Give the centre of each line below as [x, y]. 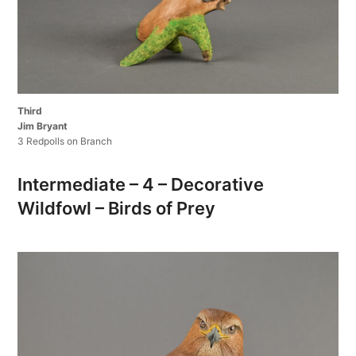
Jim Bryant [43, 126]
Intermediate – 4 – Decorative [141, 185]
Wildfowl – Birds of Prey [117, 209]
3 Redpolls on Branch [65, 141]
